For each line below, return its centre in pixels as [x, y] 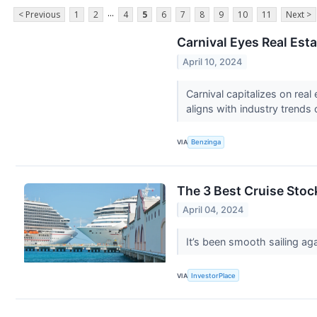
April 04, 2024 [213, 210]
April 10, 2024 [213, 62]
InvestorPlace [214, 275]
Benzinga [206, 142]
